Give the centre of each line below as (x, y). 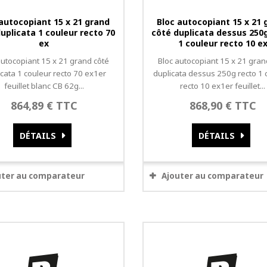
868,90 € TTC (223, 105)
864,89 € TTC (44, 105)
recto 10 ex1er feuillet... (223, 86)
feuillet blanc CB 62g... (44, 86)
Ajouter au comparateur (212, 176)
